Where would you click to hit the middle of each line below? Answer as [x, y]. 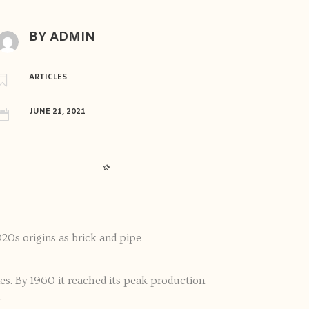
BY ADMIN [62, 38]
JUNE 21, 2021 [58, 112]
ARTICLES [48, 77]
